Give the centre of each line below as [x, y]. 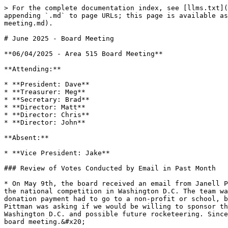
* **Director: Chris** [47, 115]
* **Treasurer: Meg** [45, 92]
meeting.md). [28, 23]
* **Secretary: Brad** [47, 99]
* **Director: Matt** [45, 107]
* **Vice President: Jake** [57, 153]
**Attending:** [33, 69]
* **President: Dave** [47, 84]
